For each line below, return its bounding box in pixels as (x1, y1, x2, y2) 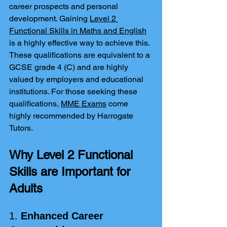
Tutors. (9, 123, 33, 133)
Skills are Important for (9, 165, 134, 178)
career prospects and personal (9, 2, 120, 11)
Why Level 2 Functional (9, 148, 136, 162)
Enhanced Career (21, 210, 106, 221)
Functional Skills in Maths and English (9, 26, 146, 35)
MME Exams (61, 99, 106, 108)
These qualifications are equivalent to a (9, 50, 152, 60)
